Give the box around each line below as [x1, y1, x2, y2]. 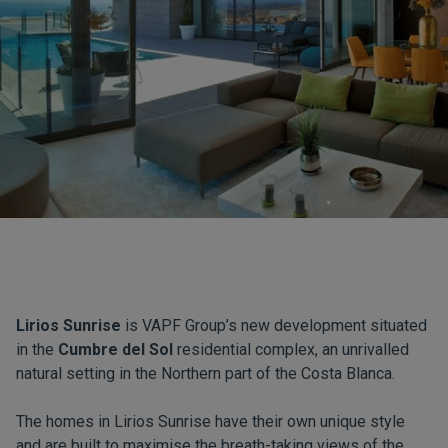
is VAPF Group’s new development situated [121, 316, 427, 335]
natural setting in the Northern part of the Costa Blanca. [16, 364, 395, 383]
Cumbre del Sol [58, 340, 173, 359]
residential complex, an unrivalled [173, 340, 409, 359]
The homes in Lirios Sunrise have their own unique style [16, 412, 405, 431]
